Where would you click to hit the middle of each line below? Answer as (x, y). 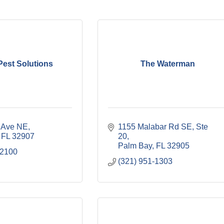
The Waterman (167, 63)
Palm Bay (135, 146)
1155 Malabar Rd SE (155, 127)
